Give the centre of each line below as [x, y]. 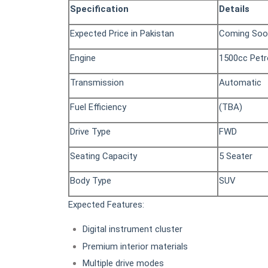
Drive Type [90, 132]
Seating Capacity [103, 156]
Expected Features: [106, 205]
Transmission [97, 83]
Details [234, 9]
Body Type [91, 181]
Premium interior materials [135, 246]
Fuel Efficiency [98, 107]
